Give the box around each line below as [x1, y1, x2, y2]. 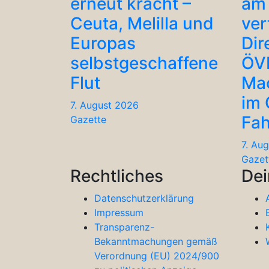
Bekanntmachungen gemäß [94, 235, 217, 247]
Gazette [70, 113, 106, 125]
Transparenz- [94, 220, 154, 233]
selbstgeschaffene [70, 52, 218, 73]
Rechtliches [70, 165, 163, 186]
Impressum [94, 206, 144, 219]
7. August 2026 [70, 98, 139, 111]
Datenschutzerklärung [94, 192, 194, 204]
